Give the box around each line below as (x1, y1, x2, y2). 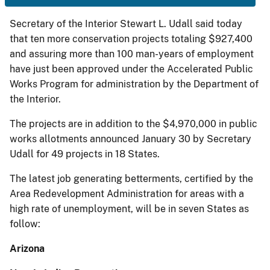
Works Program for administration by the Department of (10, 78, 259, 90)
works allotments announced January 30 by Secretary (10, 133, 251, 145)
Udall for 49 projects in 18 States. (10, 148, 160, 160)
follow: (10, 218, 40, 230)
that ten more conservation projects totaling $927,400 (10, 33, 253, 45)
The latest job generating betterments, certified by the (10, 173, 253, 184)
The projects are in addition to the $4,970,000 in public (10, 118, 257, 130)
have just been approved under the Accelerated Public (10, 63, 253, 75)
